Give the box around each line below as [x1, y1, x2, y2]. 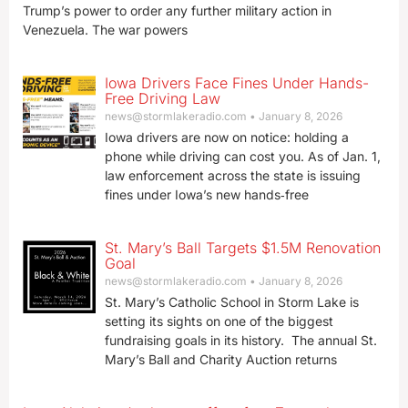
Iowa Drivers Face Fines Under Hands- [104, 74, 369, 92]
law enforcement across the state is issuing [104, 168, 361, 183]
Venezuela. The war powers [23, 22, 188, 37]
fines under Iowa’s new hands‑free [104, 187, 309, 202]
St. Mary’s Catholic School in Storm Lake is [104, 294, 359, 310]
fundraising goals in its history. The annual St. [104, 332, 377, 348]
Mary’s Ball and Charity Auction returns [104, 352, 337, 367]
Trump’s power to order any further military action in [23, 3, 331, 18]
